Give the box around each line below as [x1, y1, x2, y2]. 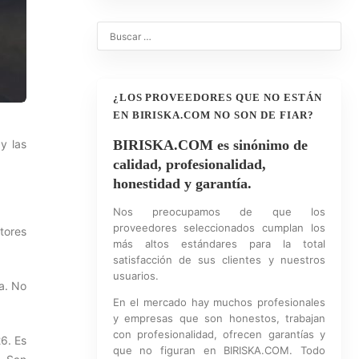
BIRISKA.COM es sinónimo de [112, 137, 308, 153]
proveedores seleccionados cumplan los [112, 221, 325, 234]
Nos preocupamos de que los [112, 205, 325, 218]
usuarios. [112, 269, 159, 282]
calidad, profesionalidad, [112, 156, 266, 172]
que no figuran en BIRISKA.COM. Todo [112, 344, 325, 357]
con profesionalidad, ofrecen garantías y [112, 328, 325, 341]
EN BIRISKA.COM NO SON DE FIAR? [112, 109, 314, 121]
